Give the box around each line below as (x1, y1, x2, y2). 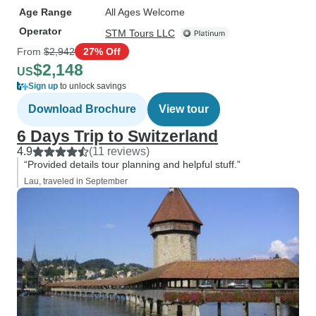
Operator (19, 25, 61, 37)
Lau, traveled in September (24, 176, 128, 186)
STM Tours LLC (105, 28, 175, 39)
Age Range (19, 6, 72, 18)
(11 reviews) (89, 145, 150, 157)
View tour (159, 103, 209, 115)
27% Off (83, 45, 121, 57)
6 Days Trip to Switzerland (17, 127, 218, 145)
